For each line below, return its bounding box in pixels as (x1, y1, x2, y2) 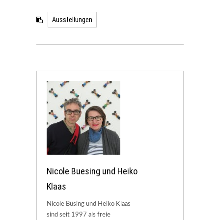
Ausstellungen (52, 16, 92, 24)
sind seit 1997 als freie (47, 212, 110, 219)
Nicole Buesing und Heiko (47, 166, 137, 177)
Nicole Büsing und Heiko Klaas (47, 201, 131, 208)
